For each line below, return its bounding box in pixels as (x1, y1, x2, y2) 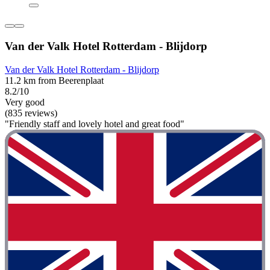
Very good (5, 96, 45, 107)
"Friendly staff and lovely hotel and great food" (5, 118, 184, 129)
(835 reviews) (5, 107, 57, 118)
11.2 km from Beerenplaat (5, 75, 104, 86)
